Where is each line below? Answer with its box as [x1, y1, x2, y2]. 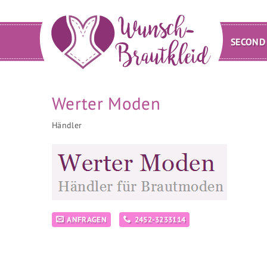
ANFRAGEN [67, 215, 107, 225]
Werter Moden [52, 92, 160, 114]
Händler [52, 119, 82, 131]
